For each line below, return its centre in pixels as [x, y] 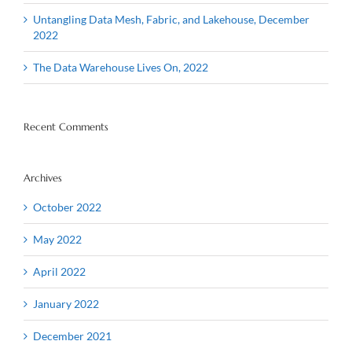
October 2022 [67, 207]
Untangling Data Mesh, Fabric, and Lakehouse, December [171, 19]
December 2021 [72, 335]
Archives [43, 178]
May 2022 [57, 239]
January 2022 [66, 303]
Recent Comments [66, 126]
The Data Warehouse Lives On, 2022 [121, 67]
